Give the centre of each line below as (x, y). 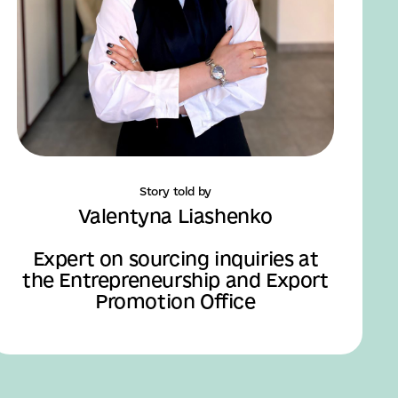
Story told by (175, 191)
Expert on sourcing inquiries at (175, 259)
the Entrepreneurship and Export (175, 280)
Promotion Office (175, 302)
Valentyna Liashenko (175, 216)
